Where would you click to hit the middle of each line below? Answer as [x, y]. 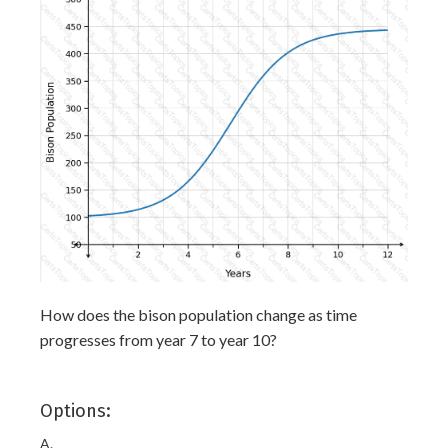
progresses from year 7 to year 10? [158, 340]
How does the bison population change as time [198, 315]
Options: [75, 411]
